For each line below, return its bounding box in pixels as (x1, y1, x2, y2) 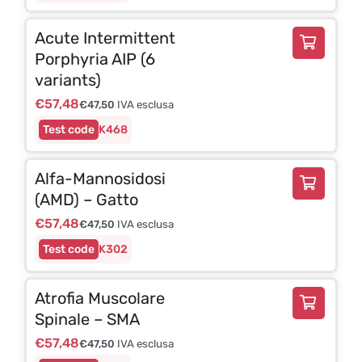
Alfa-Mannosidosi (34, 168, 166, 188)
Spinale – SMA (34, 309, 140, 329)
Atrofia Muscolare (34, 288, 165, 308)
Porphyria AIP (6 (34, 48, 155, 69)
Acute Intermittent (34, 27, 175, 48)
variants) (34, 69, 101, 90)
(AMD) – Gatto (34, 189, 138, 209)
